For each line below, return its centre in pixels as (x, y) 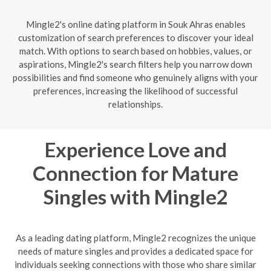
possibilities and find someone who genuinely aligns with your (135, 77)
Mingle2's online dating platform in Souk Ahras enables (135, 24)
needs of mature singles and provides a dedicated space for (135, 251)
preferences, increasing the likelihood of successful (135, 90)
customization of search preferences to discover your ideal (135, 37)
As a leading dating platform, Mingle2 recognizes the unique (135, 238)
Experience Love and (135, 149)
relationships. (135, 104)
